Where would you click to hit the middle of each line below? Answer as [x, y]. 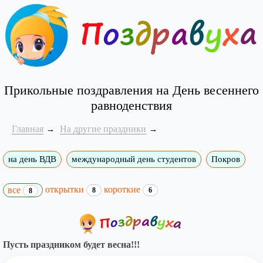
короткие [123, 189]
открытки [66, 189]
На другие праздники [103, 129]
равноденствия [131, 106]
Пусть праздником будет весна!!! [71, 245]
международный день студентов [134, 159]
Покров [226, 159]
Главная [28, 129]
